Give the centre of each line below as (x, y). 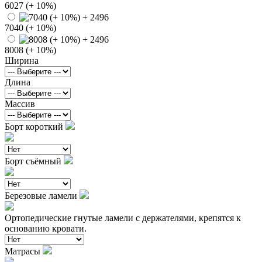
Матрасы (24, 251)
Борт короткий (35, 126)
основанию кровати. (46, 228)
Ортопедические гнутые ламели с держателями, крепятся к (123, 218)
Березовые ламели (42, 195)
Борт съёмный (34, 161)
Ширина (22, 60)
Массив (20, 104)
